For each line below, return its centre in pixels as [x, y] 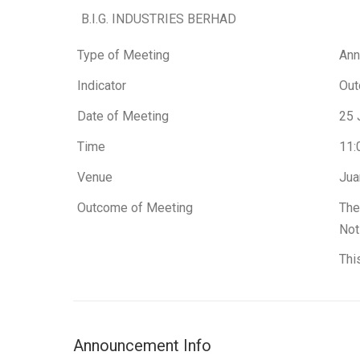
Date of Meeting [123, 116]
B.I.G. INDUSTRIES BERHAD [159, 19]
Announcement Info [142, 346]
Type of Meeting [123, 55]
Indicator [102, 86]
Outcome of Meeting [135, 208]
